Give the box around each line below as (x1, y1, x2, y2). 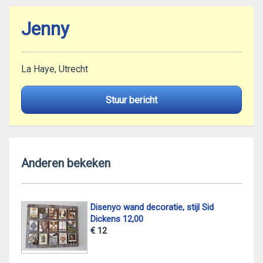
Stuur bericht (106, 94, 157, 106)
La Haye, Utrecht (21, 63, 88, 75)
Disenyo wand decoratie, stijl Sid (90, 202, 214, 213)
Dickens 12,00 (90, 214, 143, 224)
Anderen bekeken (21, 156, 110, 170)
